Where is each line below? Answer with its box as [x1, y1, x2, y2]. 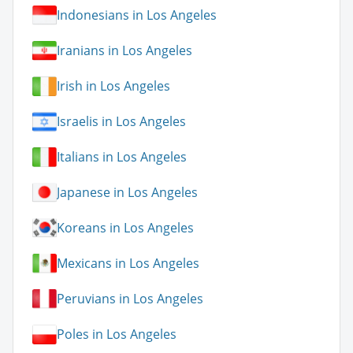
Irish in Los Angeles [57, 77, 170, 95]
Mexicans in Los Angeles [57, 255, 199, 273]
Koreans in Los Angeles [57, 219, 194, 237]
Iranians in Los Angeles [57, 42, 192, 60]
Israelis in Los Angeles [57, 113, 186, 131]
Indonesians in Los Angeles [57, 6, 217, 24]
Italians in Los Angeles [57, 148, 187, 166]
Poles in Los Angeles [57, 325, 176, 344]
